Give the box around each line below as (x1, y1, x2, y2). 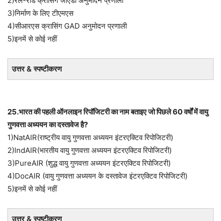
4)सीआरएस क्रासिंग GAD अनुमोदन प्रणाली (7, 21, 127, 31)
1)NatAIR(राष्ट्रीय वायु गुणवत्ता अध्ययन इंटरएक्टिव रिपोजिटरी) (7, 133, 173, 142)
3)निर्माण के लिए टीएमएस (7, 8, 74, 18)
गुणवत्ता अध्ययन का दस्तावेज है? (7, 120, 88, 129)
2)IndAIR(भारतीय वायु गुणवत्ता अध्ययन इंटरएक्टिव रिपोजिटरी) (7, 146, 172, 155)
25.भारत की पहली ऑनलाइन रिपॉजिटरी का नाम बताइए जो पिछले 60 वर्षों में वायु (7, 107, 208, 116)
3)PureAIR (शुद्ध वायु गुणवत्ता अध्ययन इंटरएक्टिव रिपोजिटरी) (7, 158, 171, 168)
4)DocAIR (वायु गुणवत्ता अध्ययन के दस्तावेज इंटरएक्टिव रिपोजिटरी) (7, 171, 187, 181)
